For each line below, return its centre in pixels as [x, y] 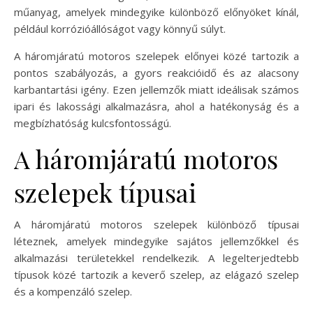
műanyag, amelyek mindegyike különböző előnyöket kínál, [156, 12]
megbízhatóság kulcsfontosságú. [93, 123]
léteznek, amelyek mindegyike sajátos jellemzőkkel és [156, 241]
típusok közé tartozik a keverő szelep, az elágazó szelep [156, 275]
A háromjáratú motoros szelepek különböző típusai [156, 225]
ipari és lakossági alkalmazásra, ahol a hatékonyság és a [156, 107]
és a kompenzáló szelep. [73, 292]
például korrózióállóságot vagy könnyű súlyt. [120, 29]
